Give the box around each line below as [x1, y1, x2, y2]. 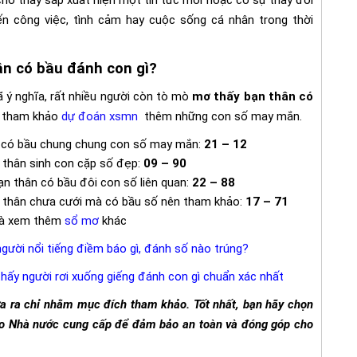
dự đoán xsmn [61, 108, 138, 124]
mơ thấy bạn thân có [192, 88, 314, 104]
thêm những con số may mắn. [138, 108, 302, 124]
